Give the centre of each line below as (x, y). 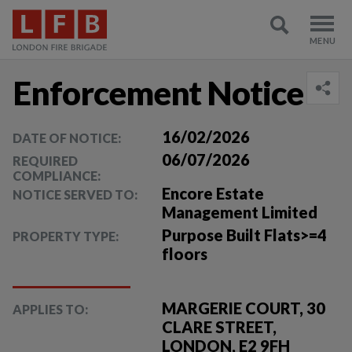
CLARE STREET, (220, 327)
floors (185, 254)
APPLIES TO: (50, 309)
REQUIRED (45, 161)
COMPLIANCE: (57, 176)
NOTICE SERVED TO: (75, 194)
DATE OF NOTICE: (67, 138)
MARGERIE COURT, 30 (244, 308)
